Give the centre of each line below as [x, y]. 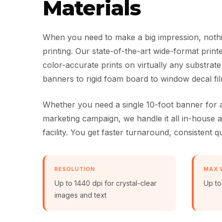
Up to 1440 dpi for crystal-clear [105, 183]
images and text [80, 195]
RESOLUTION [75, 169]
